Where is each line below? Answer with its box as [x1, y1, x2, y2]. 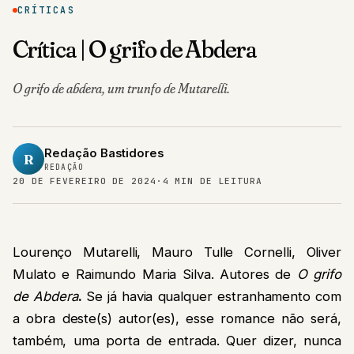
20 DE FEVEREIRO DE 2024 [13, 175, 156, 187]
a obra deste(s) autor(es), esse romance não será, [13, 310, 341, 326]
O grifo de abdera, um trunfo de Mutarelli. [13, 80, 230, 97]
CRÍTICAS [17, 4, 75, 17]
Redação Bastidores [44, 146, 164, 161]
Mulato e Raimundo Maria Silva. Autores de [13, 265, 297, 282]
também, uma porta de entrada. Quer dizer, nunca [13, 332, 341, 348]
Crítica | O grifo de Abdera [13, 33, 258, 65]
